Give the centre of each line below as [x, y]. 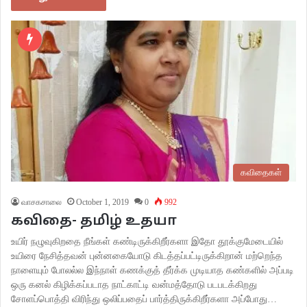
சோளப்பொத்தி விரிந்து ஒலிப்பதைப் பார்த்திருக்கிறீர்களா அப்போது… [144, 299]
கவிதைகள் [261, 173]
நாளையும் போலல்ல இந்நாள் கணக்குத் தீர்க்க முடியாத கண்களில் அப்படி [152, 271]
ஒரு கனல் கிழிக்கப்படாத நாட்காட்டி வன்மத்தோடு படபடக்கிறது [134, 285]
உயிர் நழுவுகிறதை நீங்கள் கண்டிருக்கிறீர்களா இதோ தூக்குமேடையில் [147, 242]
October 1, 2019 [102, 202]
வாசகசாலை [41, 202]
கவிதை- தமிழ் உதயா [94, 222]
